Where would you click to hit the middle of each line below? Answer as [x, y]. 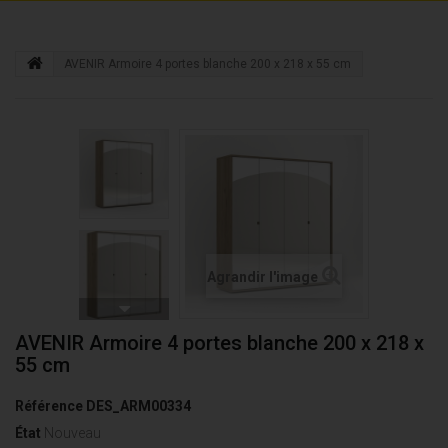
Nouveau [72, 433]
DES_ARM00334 [138, 406]
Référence [49, 406]
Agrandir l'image [262, 277]
